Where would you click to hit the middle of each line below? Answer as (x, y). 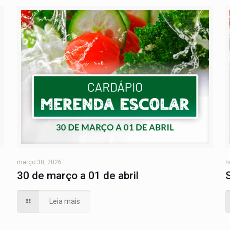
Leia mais (65, 201)
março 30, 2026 (39, 162)
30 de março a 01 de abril (78, 175)
